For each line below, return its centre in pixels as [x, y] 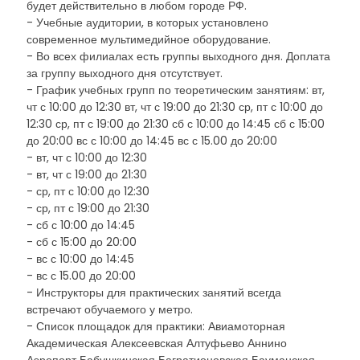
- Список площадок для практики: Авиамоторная [156, 326]
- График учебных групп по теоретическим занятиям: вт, [176, 90]
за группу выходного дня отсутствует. [125, 73]
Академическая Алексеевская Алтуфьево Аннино [157, 343]
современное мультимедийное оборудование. [149, 39]
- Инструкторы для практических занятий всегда [154, 292]
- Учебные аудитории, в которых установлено [147, 22]
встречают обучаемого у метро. [110, 309]
